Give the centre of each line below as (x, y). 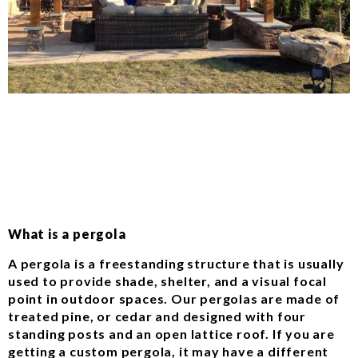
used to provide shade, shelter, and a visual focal (167, 280)
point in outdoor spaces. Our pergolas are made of (174, 298)
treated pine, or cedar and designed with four (157, 316)
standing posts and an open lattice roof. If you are (171, 333)
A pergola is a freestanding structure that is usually (176, 263)
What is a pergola (67, 234)
